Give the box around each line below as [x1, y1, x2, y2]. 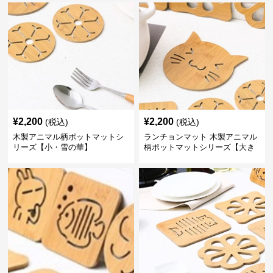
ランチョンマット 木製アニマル [143, 132, 257, 141]
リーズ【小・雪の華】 [13, 143, 93, 152]
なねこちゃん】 [143, 153, 199, 162]
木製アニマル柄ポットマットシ [13, 132, 124, 141]
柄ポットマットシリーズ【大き [143, 143, 255, 152]
